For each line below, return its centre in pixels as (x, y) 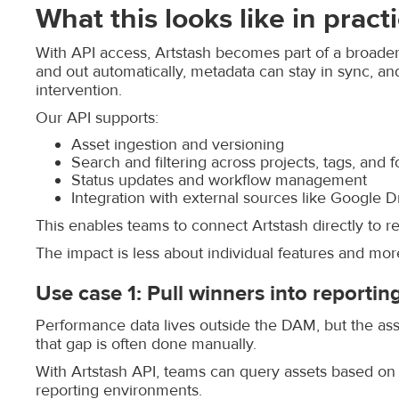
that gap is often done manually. (146, 344)
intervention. (79, 90)
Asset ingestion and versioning (178, 145)
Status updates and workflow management (219, 180)
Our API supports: (97, 118)
